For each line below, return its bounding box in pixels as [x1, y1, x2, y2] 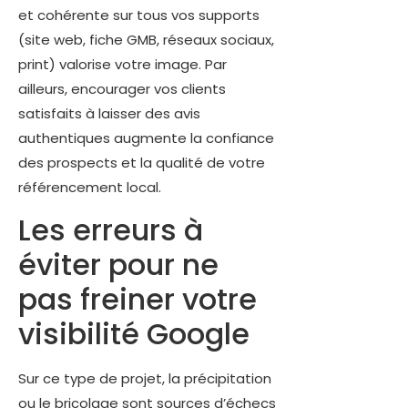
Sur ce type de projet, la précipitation [18, 368, 271, 388]
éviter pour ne [18, 243, 219, 285]
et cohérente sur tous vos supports [18, 5, 260, 25]
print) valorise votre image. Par [18, 55, 227, 75]
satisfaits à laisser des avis [18, 104, 200, 124]
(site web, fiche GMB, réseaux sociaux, [18, 30, 274, 50]
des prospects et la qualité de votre [18, 153, 265, 173]
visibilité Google [18, 312, 250, 354]
